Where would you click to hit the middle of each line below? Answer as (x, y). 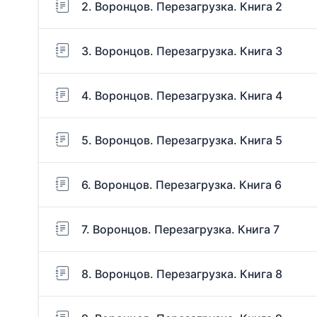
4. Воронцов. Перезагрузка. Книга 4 (182, 95)
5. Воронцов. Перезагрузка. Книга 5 (182, 140)
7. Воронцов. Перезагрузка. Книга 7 (180, 229)
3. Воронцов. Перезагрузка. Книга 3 (182, 51)
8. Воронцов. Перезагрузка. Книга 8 (182, 273)
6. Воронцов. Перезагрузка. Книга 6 (181, 184)
